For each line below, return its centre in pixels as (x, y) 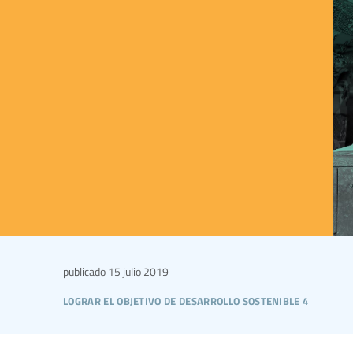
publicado (84, 271)
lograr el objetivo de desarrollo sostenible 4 (186, 299)
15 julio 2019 (137, 271)
